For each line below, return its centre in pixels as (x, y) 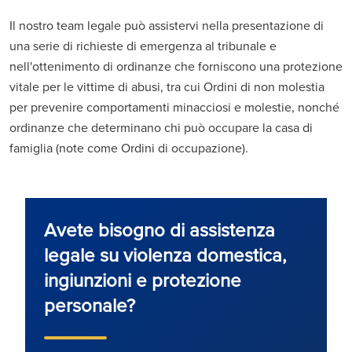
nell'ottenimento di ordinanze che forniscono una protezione (176, 66)
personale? (90, 304)
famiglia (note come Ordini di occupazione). (129, 147)
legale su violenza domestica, (165, 254)
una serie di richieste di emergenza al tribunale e (143, 45)
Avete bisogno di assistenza (159, 229)
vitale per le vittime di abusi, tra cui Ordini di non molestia (167, 86)
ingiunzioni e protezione (143, 279)
